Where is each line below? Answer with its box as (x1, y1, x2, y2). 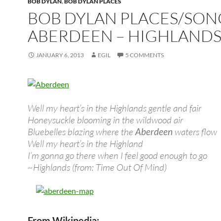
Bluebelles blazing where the (28, 126, 135, 138)
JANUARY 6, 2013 (36, 51, 84, 59)
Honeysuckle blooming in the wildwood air (28, 114, 183, 126)
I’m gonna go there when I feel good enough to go (28, 149, 207, 161)
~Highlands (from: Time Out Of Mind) (28, 161, 167, 173)
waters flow (173, 126, 217, 138)
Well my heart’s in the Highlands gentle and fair (28, 102, 201, 114)
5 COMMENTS (125, 51, 164, 59)
